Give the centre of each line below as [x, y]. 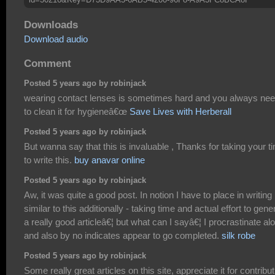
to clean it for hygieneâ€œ [77, 111]
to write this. [49, 160]
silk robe [238, 235]
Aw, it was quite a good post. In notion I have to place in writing [148, 195]
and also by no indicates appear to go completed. [123, 235]
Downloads [51, 25]
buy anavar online [110, 160]
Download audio [56, 39]
